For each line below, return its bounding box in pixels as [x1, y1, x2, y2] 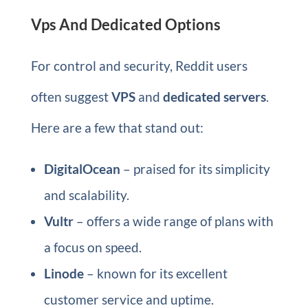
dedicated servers [162, 88, 266, 104]
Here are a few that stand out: [30, 119, 203, 135]
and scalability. [43, 186, 129, 203]
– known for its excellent [83, 265, 228, 281]
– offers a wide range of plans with [73, 212, 274, 229]
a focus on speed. [43, 239, 142, 255]
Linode [43, 265, 84, 281]
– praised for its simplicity [120, 160, 270, 177]
